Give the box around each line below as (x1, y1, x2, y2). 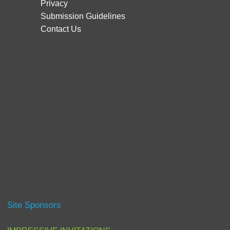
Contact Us (40, 24, 81, 33)
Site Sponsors (7, 200, 62, 210)
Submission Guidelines (40, 11, 125, 21)
